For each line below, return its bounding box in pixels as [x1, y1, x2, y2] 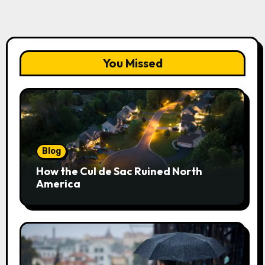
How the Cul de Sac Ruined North [35, 164, 202, 179]
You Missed [102, 56, 163, 71]
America [35, 177, 80, 191]
